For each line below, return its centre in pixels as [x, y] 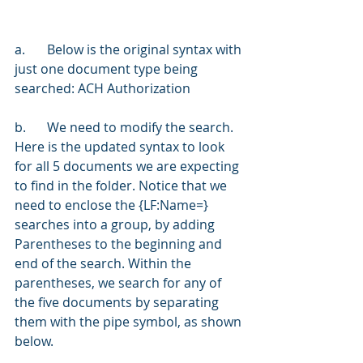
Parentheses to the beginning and [120, 243]
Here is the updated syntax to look [121, 146]
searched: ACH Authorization [102, 88]
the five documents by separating [118, 302]
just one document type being [108, 68]
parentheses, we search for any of [120, 282]
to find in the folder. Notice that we [122, 185]
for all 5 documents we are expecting [128, 166]
